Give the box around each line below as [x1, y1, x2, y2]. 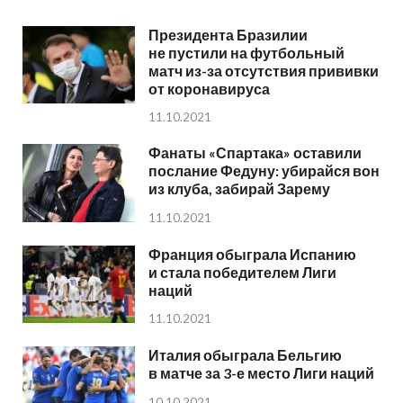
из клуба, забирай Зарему [148, 180, 330, 198]
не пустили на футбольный [148, 43, 345, 61]
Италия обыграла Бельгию [148, 345, 342, 363]
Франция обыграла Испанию [148, 245, 356, 263]
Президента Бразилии [148, 25, 308, 43]
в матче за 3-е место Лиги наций [148, 363, 374, 381]
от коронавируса [148, 79, 270, 97]
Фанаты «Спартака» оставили [148, 144, 362, 162]
